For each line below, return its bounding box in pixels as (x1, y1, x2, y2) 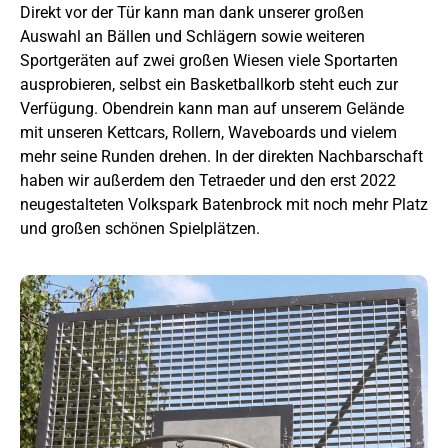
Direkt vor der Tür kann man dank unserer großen (20, 2, 364, 22)
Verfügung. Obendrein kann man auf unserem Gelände (20, 98, 404, 118)
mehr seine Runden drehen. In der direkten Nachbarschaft (20, 146, 423, 166)
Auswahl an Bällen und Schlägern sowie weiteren (20, 26, 365, 46)
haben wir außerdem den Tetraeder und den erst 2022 (20, 170, 396, 190)
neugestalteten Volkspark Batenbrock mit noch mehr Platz (20, 194, 428, 214)
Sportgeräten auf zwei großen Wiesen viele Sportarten (20, 50, 398, 70)
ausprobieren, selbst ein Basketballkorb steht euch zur (20, 74, 398, 94)
